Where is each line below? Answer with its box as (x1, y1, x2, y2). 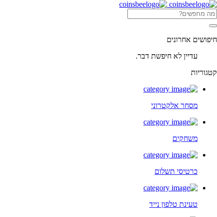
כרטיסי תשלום (155, 167, 198, 175)
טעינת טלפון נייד (149, 200, 198, 208)
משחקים (172, 134, 198, 142)
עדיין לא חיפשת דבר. (136, 52, 198, 60)
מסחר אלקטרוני (151, 101, 198, 109)
